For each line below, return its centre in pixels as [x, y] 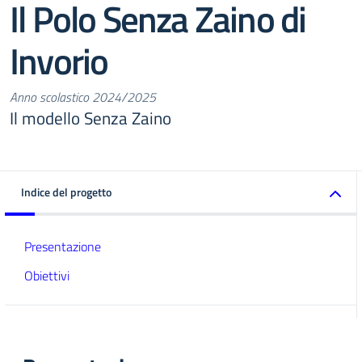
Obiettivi [47, 276]
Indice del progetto [66, 192]
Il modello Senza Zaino [90, 118]
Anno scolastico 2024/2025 [83, 97]
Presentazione [63, 246]
